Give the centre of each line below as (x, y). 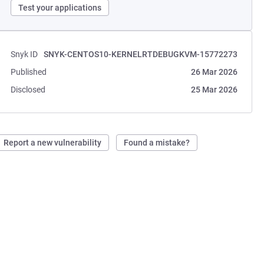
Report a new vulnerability (53, 143)
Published (29, 72)
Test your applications (60, 8)
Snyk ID (24, 54)
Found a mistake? (157, 143)
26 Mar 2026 (214, 72)
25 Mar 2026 (214, 90)
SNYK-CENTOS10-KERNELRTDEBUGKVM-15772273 (140, 54)
